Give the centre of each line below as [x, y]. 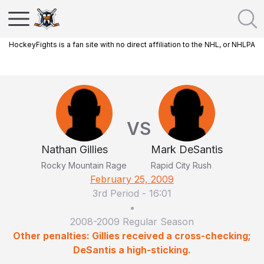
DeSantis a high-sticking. [132, 250]
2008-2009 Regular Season [132, 222]
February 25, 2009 [132, 179]
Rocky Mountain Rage [84, 165]
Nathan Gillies [75, 149]
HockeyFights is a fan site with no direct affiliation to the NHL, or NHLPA [132, 44]
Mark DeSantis [187, 149]
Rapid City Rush [181, 165]
